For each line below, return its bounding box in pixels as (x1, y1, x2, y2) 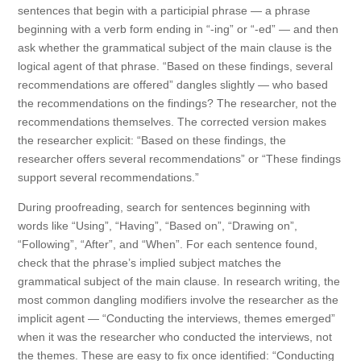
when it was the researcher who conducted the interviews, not (18, 330, 333, 343)
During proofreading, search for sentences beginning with (18, 201, 311, 214)
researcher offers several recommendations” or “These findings (18, 152, 342, 165)
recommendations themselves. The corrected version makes (18, 115, 327, 128)
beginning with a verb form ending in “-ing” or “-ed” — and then (18, 23, 339, 35)
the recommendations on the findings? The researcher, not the (18, 97, 338, 110)
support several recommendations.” (18, 171, 200, 184)
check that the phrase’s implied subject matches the (18, 256, 282, 269)
